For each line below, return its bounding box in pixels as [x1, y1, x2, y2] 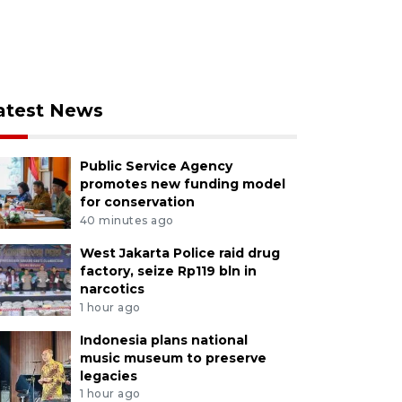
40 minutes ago [79, 213, 174, 227]
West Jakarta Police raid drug [79, 244, 280, 261]
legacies [79, 367, 137, 384]
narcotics [79, 280, 144, 297]
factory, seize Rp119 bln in [79, 262, 257, 279]
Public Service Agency [79, 158, 232, 174]
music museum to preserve [79, 349, 267, 366]
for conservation [79, 194, 195, 210]
